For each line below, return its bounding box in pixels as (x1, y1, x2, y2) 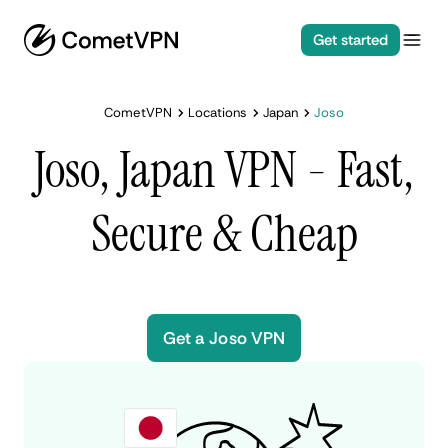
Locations (187, 104, 248, 121)
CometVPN (104, 104, 172, 121)
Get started (312, 30, 388, 50)
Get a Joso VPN (162, 327, 286, 349)
